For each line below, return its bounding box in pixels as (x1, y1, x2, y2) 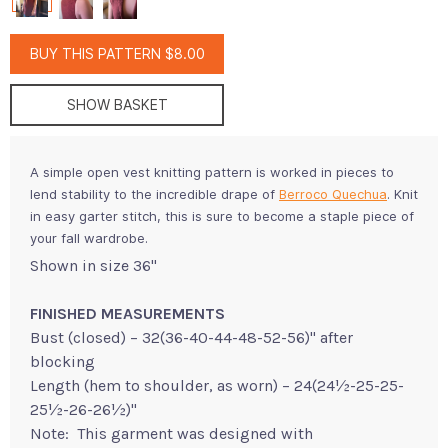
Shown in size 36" (30, 255, 157, 275)
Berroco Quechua (279, 185, 387, 202)
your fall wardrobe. (30, 229, 148, 246)
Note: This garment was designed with (30, 423, 313, 443)
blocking (30, 351, 95, 371)
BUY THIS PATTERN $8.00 (29, 44, 205, 62)
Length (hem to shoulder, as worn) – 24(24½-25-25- (30, 375, 404, 395)
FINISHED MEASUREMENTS (30, 303, 225, 323)
